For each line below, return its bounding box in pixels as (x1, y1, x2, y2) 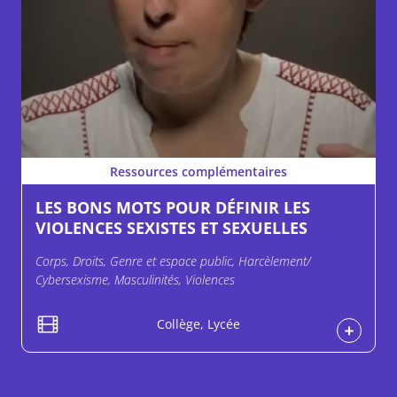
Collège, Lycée (157, 315, 240, 332)
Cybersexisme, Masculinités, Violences (35, 271, 235, 289)
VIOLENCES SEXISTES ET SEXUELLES (35, 217, 307, 239)
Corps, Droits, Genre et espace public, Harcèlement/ (35, 253, 311, 270)
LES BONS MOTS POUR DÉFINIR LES (35, 197, 310, 219)
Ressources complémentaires (110, 162, 287, 180)
